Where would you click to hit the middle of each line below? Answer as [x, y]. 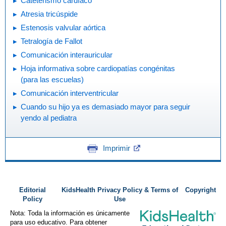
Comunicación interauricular [67, 54]
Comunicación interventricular [70, 93]
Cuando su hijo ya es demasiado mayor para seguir [105, 106]
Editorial [32, 190]
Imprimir [116, 148]
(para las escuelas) [52, 79]
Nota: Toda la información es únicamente [70, 214]
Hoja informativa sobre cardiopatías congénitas [98, 68]
